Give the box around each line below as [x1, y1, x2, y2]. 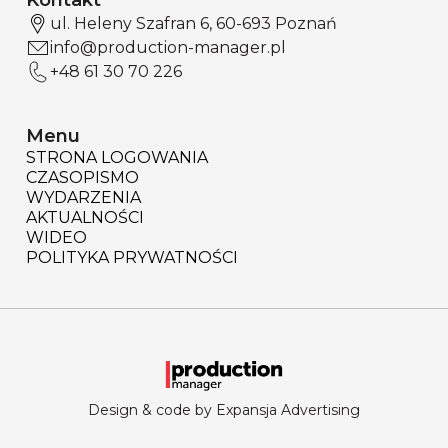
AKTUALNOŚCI [26, 208, 144, 228]
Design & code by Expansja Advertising [88, 401, 360, 420]
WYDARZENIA [26, 188, 141, 208]
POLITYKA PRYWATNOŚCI [26, 248, 238, 268]
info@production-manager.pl [50, 38, 286, 58]
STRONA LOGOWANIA [26, 148, 208, 168]
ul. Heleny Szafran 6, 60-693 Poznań [50, 14, 337, 34]
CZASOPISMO [26, 168, 139, 188]
